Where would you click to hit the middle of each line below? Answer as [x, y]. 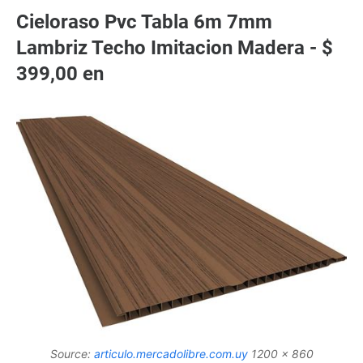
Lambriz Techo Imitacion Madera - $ [175, 47]
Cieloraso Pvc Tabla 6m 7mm [144, 21]
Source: [72, 354]
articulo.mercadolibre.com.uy [171, 354]
